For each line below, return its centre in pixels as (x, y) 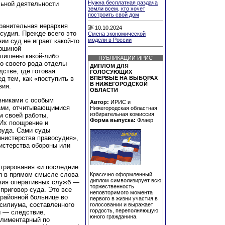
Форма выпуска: (113, 120)
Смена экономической (117, 33)
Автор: (99, 102)
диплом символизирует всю (126, 181)
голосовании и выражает (122, 205)
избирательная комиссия (122, 114)
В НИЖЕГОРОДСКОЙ (119, 84)
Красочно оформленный (121, 175)
